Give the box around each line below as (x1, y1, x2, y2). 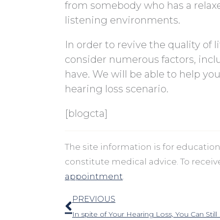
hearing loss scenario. (65, 82, 168, 95)
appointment (65, 171, 123, 181)
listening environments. (65, 14, 180, 26)
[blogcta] (65, 107, 108, 119)
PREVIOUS (72, 194, 115, 204)
